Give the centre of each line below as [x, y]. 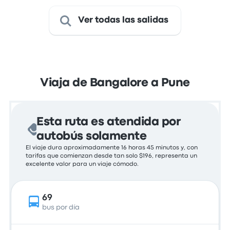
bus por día [61, 207]
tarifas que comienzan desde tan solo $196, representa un [112, 156]
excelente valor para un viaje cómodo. [82, 164]
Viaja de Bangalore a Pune [115, 83]
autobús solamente [92, 137]
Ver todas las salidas [123, 20]
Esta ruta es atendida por [109, 122]
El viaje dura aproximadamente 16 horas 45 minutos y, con [112, 148]
